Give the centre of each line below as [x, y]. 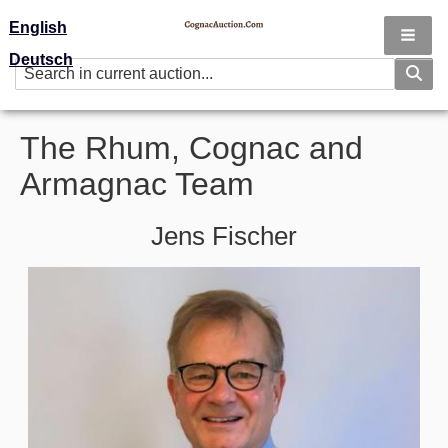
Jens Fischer [224, 236]
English [38, 27]
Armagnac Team [137, 184]
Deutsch [41, 59]
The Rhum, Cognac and [191, 148]
